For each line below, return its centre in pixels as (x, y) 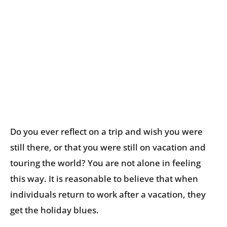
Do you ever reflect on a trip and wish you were (106, 132)
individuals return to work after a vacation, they (108, 195)
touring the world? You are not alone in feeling (105, 163)
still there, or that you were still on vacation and (108, 147)
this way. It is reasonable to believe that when (104, 179)
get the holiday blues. (54, 210)
